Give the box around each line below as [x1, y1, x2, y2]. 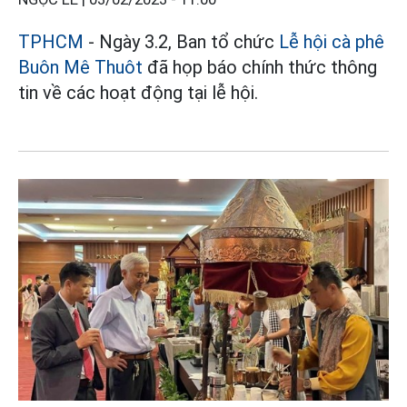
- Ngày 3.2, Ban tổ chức [84, 31, 279, 54]
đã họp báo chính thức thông [143, 56, 377, 79]
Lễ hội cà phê [279, 31, 384, 54]
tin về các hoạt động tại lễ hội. [18, 82, 258, 104]
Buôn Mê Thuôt [18, 56, 143, 79]
